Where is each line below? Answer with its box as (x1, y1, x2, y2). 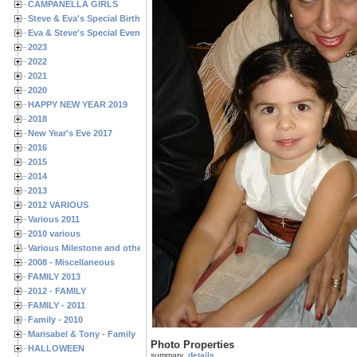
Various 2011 (28, 214, 80, 224)
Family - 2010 (28, 314, 83, 324)
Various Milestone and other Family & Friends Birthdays (28, 242, 261, 253)
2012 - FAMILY (28, 285, 86, 296)
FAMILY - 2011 (28, 300, 85, 310)
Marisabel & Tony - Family (28, 328, 135, 339)
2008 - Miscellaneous (28, 257, 115, 267)
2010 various (28, 228, 80, 238)
